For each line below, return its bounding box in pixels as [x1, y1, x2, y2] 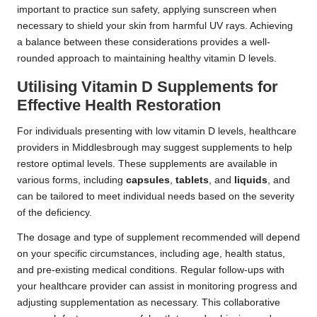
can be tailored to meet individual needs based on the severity [17, 190, 294, 202]
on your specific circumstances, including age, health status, [17, 248, 285, 259]
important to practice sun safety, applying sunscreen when [17, 4, 277, 15]
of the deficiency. [17, 207, 92, 218]
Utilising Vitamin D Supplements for [17, 77, 278, 96]
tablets [175, 174, 209, 185]
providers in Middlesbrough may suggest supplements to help [17, 142, 292, 153]
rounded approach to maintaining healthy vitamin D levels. [17, 52, 277, 64]
